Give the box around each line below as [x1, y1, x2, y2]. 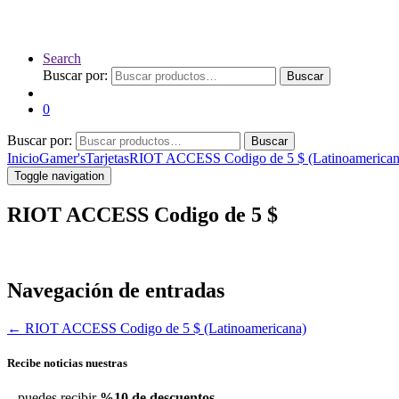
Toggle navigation [14, 169, 104, 183]
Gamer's [39, 151, 85, 166]
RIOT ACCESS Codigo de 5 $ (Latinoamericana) [21, 320, 306, 336]
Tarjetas [85, 151, 129, 166]
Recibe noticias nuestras [7, 355, 127, 370]
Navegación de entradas [7, 278, 224, 302]
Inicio [7, 151, 39, 166]
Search [43, 51, 81, 66]
